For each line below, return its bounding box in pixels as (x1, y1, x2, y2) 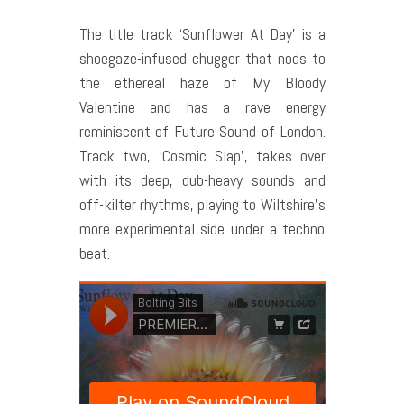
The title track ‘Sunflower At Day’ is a (78, 23, 326, 45)
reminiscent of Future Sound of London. (78, 121, 326, 142)
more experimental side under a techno (78, 218, 326, 240)
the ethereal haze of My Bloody (78, 72, 326, 94)
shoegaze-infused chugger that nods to (78, 48, 326, 69)
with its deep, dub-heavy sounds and (78, 170, 326, 191)
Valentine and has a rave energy (78, 96, 326, 118)
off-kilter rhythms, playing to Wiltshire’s (78, 194, 326, 216)
